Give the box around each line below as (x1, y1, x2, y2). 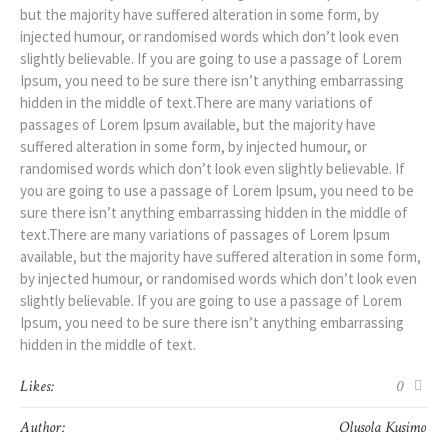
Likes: (20, 376, 54, 398)
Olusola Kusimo (339, 417, 426, 439)
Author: (20, 417, 65, 439)
